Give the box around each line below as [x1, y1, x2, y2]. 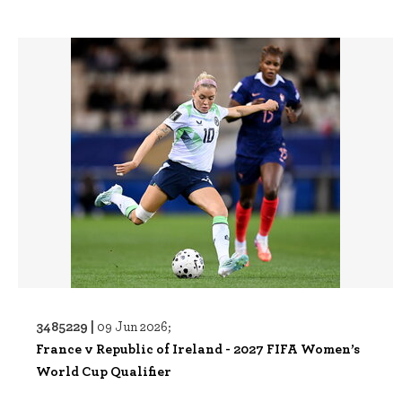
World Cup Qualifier [36, 361, 171, 380]
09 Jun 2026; [97, 317, 171, 335]
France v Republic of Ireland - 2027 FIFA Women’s [36, 338, 360, 358]
